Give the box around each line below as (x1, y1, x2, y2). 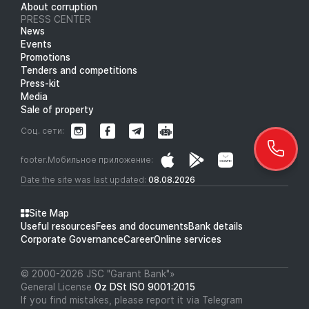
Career (123, 233, 154, 245)
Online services (154, 233, 221, 245)
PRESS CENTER (21, 13, 91, 25)
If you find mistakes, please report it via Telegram (21, 294, 243, 306)
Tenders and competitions (21, 64, 137, 76)
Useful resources (21, 220, 96, 232)
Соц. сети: (21, 125, 64, 136)
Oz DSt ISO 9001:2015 (94, 281, 195, 292)
